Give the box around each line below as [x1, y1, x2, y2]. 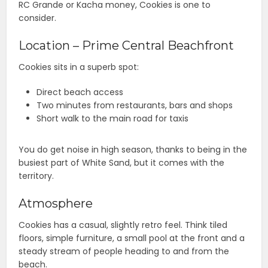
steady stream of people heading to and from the [19, 245, 230, 258]
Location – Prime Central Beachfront [19, 38, 234, 53]
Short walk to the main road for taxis [36, 112, 189, 125]
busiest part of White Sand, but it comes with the [19, 157, 225, 169]
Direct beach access [36, 86, 124, 99]
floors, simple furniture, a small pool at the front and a [19, 232, 245, 245]
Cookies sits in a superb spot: [19, 61, 139, 74]
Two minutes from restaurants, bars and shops [36, 99, 233, 112]
